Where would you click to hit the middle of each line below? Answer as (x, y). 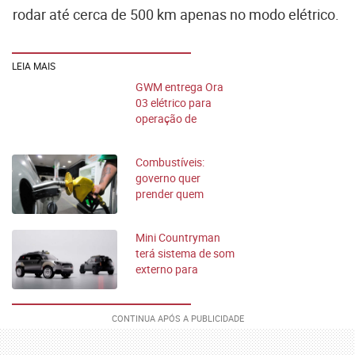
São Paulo (160, 150)
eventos (155, 284)
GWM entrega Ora (179, 86)
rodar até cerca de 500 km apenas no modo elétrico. (176, 14)
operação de (166, 118)
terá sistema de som (185, 253)
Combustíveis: (170, 162)
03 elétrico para (174, 102)
